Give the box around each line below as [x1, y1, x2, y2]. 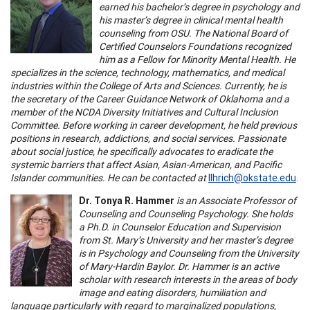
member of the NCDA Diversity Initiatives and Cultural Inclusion [10, 105, 278, 118]
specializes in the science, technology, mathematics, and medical [10, 66, 284, 79]
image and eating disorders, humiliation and [79, 286, 266, 299]
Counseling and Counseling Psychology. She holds [79, 207, 293, 220]
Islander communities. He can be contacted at [10, 171, 206, 184]
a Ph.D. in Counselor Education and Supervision [79, 220, 281, 233]
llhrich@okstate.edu [208, 171, 296, 184]
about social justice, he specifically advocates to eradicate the [10, 145, 273, 158]
